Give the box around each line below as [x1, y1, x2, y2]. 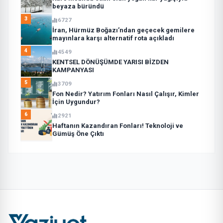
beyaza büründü [52, 2, 104, 10]
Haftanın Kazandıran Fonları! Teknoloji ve [52, 121, 183, 129]
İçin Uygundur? [52, 98, 100, 106]
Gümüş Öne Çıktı [52, 129, 104, 137]
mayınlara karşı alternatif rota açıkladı [52, 34, 174, 42]
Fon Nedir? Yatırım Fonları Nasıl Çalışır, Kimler [52, 90, 199, 98]
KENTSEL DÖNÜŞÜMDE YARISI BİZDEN [52, 58, 169, 66]
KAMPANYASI [52, 66, 94, 74]
